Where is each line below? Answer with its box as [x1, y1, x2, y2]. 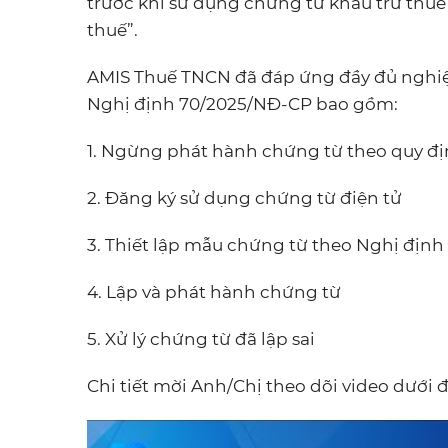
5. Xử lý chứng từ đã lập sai [87, 329, 315, 349]
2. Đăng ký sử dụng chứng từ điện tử [87, 188, 402, 208]
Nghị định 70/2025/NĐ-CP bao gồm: [87, 94, 398, 114]
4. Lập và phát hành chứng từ [87, 282, 341, 302]
